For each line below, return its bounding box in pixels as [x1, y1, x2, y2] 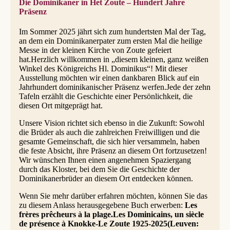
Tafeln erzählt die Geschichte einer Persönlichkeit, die [18, 92, 193, 101]
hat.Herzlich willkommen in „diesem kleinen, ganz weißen [18, 55, 208, 64]
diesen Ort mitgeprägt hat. [18, 101, 103, 110]
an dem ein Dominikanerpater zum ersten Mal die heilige [18, 36, 202, 46]
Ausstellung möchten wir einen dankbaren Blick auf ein [18, 73, 199, 83]
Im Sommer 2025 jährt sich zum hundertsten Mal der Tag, [18, 27, 206, 36]
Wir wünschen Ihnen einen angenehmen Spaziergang [18, 156, 191, 165]
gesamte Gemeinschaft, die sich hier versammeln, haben [18, 137, 200, 146]
